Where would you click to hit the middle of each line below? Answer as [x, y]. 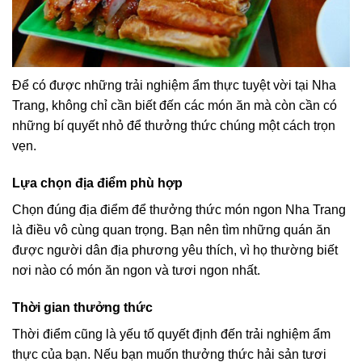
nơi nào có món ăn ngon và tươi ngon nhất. [136, 271]
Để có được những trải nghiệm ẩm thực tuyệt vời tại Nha [174, 86]
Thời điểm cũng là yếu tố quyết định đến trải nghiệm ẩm [171, 334]
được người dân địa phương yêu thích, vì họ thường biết [175, 250]
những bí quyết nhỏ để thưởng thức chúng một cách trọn [174, 126]
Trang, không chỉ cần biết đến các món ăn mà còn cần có [175, 106]
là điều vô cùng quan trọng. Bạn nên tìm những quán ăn [171, 230]
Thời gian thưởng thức [82, 307]
